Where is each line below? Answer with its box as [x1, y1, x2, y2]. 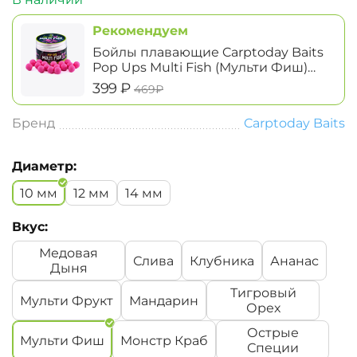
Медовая [39, 245, 98, 261]
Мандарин [129, 292, 198, 308]
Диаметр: [12, 159, 76, 175]
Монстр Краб [120, 332, 208, 348]
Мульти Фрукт [20, 292, 113, 308]
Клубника [190, 253, 254, 269]
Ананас [270, 253, 319, 269]
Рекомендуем [92, 23, 188, 39]
